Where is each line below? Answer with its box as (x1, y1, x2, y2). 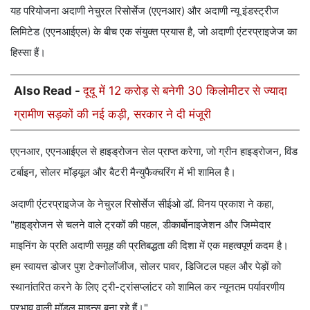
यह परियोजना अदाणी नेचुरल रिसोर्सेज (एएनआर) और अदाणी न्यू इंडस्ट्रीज (10, 3, 279, 17)
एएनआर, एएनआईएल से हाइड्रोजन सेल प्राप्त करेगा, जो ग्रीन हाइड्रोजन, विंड (10, 144, 298, 158)
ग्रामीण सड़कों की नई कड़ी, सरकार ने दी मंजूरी (14, 107, 211, 121)
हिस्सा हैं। (10, 45, 46, 59)
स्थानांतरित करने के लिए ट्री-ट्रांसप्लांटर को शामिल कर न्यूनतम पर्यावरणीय (10, 280, 284, 293)
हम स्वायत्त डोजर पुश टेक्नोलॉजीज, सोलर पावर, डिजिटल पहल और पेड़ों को (10, 259, 281, 273)
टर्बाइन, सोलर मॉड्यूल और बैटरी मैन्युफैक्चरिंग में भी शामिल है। (10, 165, 236, 179)
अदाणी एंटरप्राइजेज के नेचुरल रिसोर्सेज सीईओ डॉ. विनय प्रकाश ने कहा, (10, 197, 274, 210)
